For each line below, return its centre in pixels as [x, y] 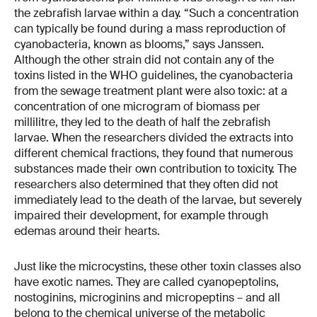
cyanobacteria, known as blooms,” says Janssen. [139, 45]
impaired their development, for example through [141, 216]
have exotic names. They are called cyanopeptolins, [146, 282]
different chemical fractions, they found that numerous [154, 154]
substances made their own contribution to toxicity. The [155, 169]
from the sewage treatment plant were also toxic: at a [151, 91]
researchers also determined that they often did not [146, 185]
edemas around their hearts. [87, 231]
